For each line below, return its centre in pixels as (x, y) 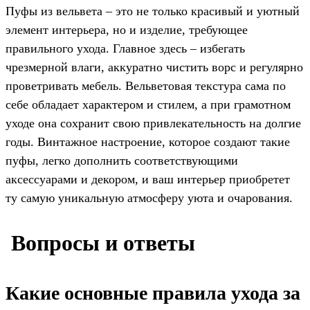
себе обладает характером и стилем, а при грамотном (148, 105)
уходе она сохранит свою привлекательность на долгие (153, 124)
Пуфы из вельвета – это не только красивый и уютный (153, 11)
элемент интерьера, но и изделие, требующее (127, 30)
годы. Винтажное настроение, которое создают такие (148, 142)
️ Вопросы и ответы (100, 243)
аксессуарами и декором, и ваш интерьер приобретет (148, 180)
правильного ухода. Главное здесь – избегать (125, 49)
